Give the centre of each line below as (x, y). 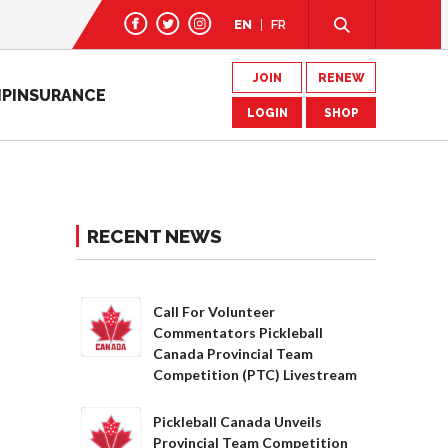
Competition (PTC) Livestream (255, 374)
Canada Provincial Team (233, 353)
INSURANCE (59, 95)
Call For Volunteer (214, 311)
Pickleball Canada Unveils (237, 421)
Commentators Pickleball (238, 332)
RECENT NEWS (154, 236)
